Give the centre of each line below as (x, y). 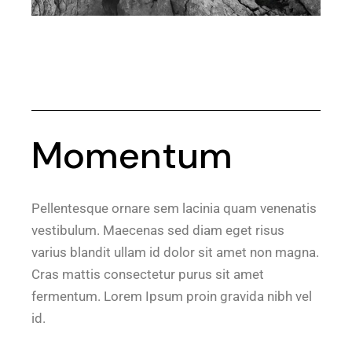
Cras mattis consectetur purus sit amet (148, 274)
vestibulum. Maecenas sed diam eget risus (158, 230)
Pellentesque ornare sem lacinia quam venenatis (174, 208)
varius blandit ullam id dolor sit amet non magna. (176, 252)
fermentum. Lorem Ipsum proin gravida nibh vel (172, 296)
